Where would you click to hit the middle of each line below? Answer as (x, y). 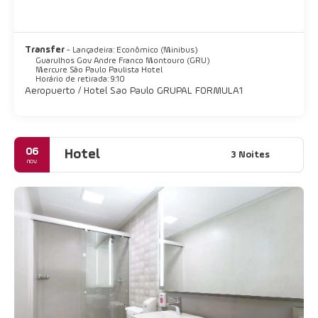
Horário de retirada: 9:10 (80, 80)
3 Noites (250, 154)
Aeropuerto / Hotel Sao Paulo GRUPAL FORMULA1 (134, 91)
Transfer (46, 50)
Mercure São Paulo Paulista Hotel (99, 71)
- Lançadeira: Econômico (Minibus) (132, 51)
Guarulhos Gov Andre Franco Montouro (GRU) (122, 61)
